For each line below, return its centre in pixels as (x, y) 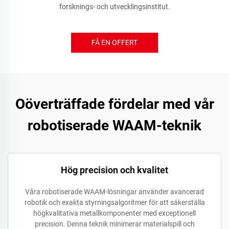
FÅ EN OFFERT (114, 42)
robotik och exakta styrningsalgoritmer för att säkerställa (114, 202)
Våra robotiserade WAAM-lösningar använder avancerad (114, 191)
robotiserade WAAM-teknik (114, 125)
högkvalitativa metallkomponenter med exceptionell (114, 213)
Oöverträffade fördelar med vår (114, 104)
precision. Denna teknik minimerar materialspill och (114, 224)
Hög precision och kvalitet (114, 170)
